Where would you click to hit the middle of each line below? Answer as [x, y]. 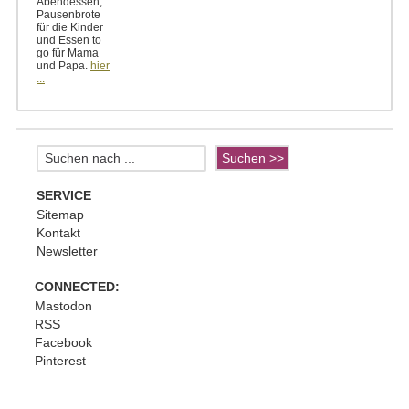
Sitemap [60, 215]
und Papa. [63, 66]
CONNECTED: [77, 287]
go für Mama [68, 53]
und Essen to [69, 41]
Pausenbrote [68, 15]
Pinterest [60, 361]
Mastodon [63, 306]
